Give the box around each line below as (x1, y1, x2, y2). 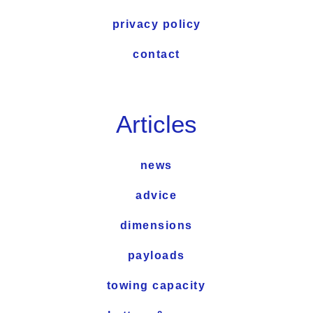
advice (136, 189, 177, 202)
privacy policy (112, 18, 201, 31)
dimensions (119, 219, 193, 232)
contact (133, 48, 180, 61)
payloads (127, 249, 185, 262)
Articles (115, 110, 197, 138)
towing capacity (106, 279, 206, 292)
